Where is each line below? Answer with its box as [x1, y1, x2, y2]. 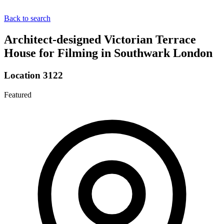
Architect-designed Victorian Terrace [4, 32, 196, 46]
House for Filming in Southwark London [4, 46, 212, 59]
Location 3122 [4, 69, 63, 80]
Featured [4, 90, 31, 99]
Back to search [4, 14, 50, 22]
